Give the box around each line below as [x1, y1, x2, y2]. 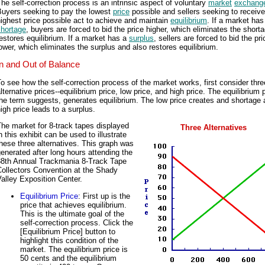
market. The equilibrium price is [20, 244, 128, 254]
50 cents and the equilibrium [20, 253, 117, 263]
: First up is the [78, 191, 130, 201]
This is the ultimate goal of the [20, 209, 124, 218]
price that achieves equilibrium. [20, 200, 127, 209]
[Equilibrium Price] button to [20, 227, 115, 236]
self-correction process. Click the [20, 218, 133, 227]
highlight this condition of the [20, 235, 118, 245]
